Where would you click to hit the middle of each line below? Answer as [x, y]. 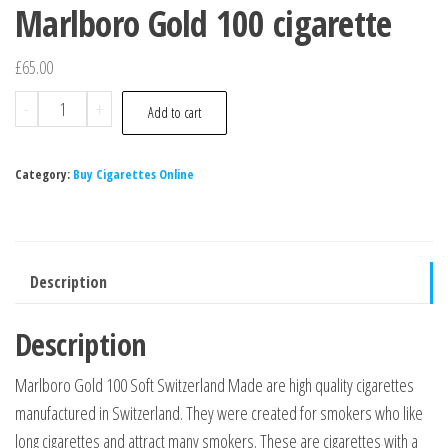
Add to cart [174, 112]
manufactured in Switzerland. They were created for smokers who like [219, 412]
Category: [44, 174]
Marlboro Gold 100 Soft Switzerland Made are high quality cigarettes [214, 384]
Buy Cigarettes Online [133, 174]
